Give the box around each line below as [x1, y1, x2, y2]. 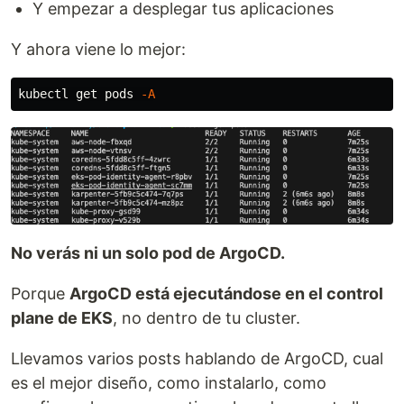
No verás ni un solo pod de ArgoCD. [11, 243, 285, 262]
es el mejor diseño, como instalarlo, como [11, 372, 326, 392]
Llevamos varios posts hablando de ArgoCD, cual [11, 348, 383, 368]
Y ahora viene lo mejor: [11, 40, 186, 60]
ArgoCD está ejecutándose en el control [69, 283, 383, 303]
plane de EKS [11, 308, 113, 327]
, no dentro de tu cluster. [113, 308, 300, 327]
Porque [11, 283, 69, 303]
